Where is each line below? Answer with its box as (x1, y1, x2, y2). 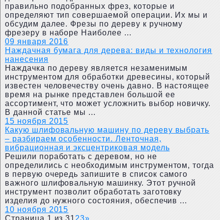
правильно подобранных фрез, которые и (4, 2, 175, 10)
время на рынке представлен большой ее (4, 90, 175, 99)
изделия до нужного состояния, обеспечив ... (4, 196, 188, 205)
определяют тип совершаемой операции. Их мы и (4, 11, 208, 19)
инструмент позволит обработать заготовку (4, 188, 182, 196)
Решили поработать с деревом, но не (4, 152, 157, 161)
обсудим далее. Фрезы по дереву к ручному (4, 20, 183, 28)
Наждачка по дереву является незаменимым (4, 64, 188, 72)
